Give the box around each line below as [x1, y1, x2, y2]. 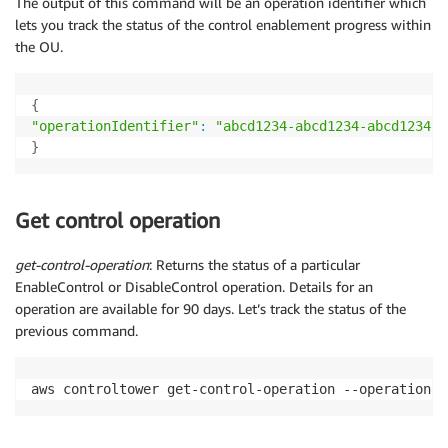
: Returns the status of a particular [149, 256, 360, 274]
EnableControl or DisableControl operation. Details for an [15, 278, 373, 296]
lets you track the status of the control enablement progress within [15, 15, 431, 33]
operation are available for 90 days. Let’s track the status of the [15, 300, 406, 318]
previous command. [15, 322, 138, 340]
